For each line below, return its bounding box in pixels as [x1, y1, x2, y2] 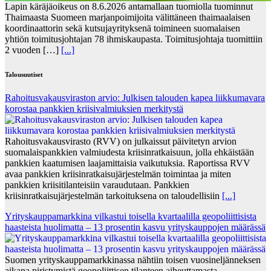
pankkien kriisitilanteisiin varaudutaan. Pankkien [5, 180, 189, 191]
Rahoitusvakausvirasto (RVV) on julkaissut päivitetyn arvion [5, 136, 237, 147]
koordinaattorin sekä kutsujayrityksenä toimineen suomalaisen [5, 22, 240, 33]
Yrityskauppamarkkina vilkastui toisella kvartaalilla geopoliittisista [5, 211, 256, 222]
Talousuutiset [5, 70, 43, 78]
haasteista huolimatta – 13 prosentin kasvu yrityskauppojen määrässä [5, 222, 266, 233]
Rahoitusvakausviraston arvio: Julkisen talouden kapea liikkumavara [5, 93, 265, 103]
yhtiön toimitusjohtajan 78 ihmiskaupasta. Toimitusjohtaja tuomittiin [5, 33, 263, 44]
